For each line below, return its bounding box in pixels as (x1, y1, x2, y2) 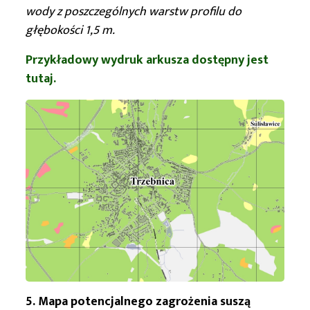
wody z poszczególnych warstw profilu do (26, 1, 241, 23)
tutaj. (26, 69, 56, 90)
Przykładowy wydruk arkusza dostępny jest (26, 50, 268, 71)
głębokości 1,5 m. (26, 20, 115, 42)
